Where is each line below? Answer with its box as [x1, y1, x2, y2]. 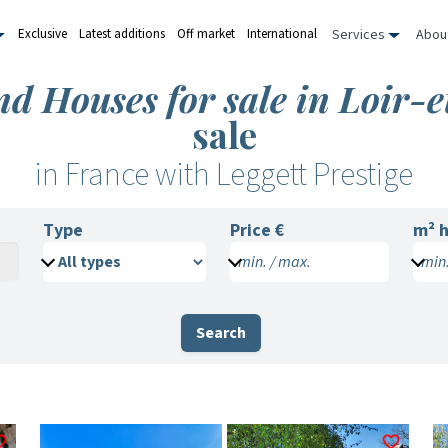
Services [332, 24, 388, 45]
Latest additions [79, 25, 165, 43]
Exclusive [18, 25, 67, 43]
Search [196, 322, 246, 344]
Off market [177, 25, 235, 43]
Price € [230, 218, 284, 243]
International [247, 25, 317, 43]
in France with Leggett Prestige [35, 152, 413, 198]
